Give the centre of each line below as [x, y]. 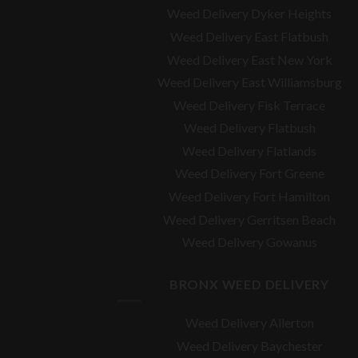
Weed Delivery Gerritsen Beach [249, 219]
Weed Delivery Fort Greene [249, 173]
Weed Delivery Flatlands [249, 150]
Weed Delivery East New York [249, 59]
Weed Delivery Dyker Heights [249, 14]
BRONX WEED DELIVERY [249, 284]
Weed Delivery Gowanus [249, 242]
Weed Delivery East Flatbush [249, 36]
